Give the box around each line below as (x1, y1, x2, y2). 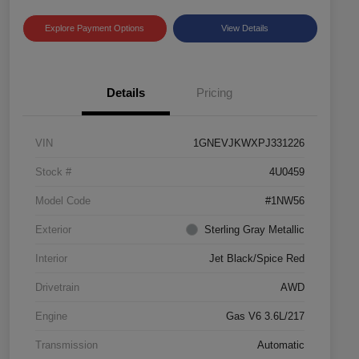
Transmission (35, 339, 98, 352)
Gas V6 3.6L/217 (226, 310, 305, 323)
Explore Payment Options (45, 23, 145, 34)
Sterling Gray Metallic (204, 224, 305, 236)
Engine (35, 310, 67, 323)
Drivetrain (35, 281, 79, 294)
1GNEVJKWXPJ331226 (193, 137, 305, 150)
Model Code (35, 195, 91, 208)
